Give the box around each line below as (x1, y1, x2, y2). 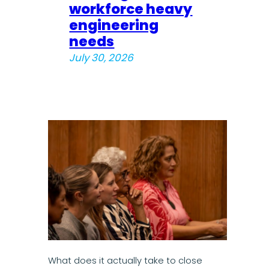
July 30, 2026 (69, 50, 134, 65)
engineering (69, 16, 159, 35)
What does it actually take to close (47, 255, 202, 267)
